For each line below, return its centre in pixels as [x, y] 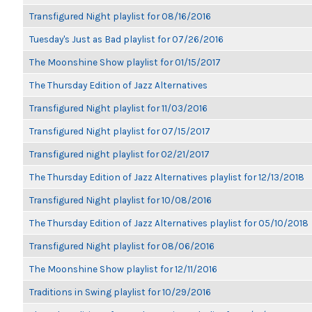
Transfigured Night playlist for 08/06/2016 [122, 246]
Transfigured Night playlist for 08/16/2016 [120, 16]
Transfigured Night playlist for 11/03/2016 [118, 108]
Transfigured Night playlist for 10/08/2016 [120, 200]
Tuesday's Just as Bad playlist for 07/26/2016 [126, 39]
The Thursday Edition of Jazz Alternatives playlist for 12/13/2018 [167, 177]
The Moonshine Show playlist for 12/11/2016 [123, 269]
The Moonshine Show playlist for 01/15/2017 [125, 62]
